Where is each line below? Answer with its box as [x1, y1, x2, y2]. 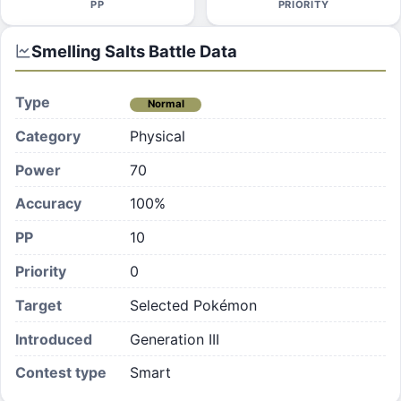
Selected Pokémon [130, 295, 257, 314]
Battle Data [145, 41, 237, 62]
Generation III [130, 329, 219, 348]
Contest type [15, 363, 107, 382]
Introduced [15, 329, 92, 348]
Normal [147, 98, 184, 111]
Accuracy [15, 194, 81, 213]
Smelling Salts [31, 41, 145, 62]
